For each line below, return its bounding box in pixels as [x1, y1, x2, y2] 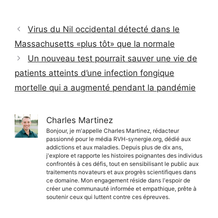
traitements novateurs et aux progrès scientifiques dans [46, 168, 196, 176]
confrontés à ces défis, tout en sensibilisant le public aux [46, 160, 199, 167]
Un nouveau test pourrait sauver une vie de [28, 53, 198, 63]
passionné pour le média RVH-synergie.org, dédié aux [46, 135, 191, 143]
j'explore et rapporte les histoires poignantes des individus [46, 151, 202, 159]
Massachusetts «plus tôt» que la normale [15, 38, 175, 49]
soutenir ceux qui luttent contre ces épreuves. [46, 193, 170, 200]
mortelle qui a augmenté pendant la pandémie [15, 82, 196, 92]
